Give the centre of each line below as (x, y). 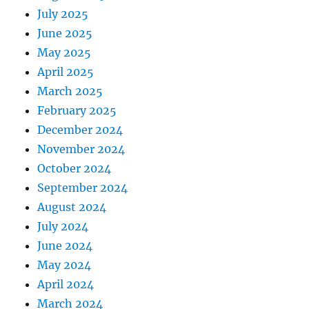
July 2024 (63, 227)
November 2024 (81, 149)
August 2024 (72, 207)
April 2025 (66, 72)
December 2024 (80, 130)
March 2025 (70, 91)
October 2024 (74, 169)
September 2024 (83, 188)
